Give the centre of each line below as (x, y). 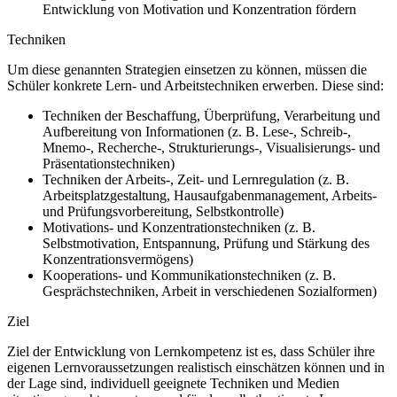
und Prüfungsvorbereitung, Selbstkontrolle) (165, 211)
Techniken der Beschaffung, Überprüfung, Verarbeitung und (211, 115)
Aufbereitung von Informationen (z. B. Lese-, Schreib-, (197, 131)
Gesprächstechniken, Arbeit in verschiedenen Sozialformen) (210, 291)
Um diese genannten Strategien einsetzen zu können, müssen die (187, 69)
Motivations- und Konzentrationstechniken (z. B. (179, 227)
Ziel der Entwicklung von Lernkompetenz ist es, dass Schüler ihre (191, 351)
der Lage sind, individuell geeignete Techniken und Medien (173, 383)
